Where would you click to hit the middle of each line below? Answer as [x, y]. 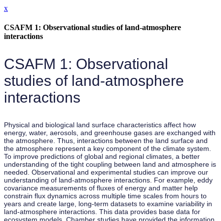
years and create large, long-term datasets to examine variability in [108, 204]
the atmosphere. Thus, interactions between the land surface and [106, 141]
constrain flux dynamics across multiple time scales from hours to [105, 196]
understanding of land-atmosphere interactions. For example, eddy [108, 180]
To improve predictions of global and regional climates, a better [102, 157]
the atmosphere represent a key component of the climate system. [108, 149]
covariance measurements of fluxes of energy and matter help [101, 188]
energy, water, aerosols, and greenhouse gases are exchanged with [110, 133]
